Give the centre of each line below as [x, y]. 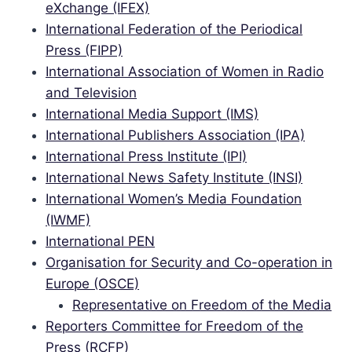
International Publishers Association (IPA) [175, 135]
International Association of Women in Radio [185, 71]
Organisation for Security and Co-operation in [189, 262]
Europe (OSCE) [92, 284]
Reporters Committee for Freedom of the [174, 326]
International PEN [100, 241]
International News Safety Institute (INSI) [174, 178]
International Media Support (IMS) [152, 114]
